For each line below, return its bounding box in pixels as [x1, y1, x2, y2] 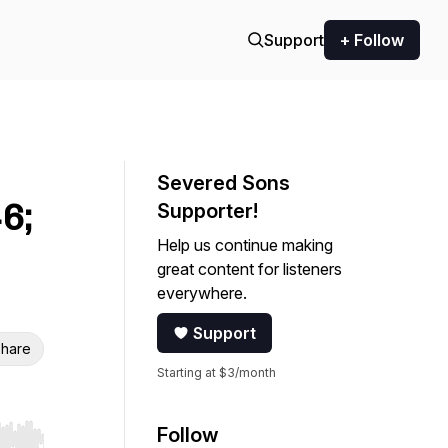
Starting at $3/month [157, 365, 276, 380]
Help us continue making [157, 235, 333, 255]
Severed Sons [157, 171, 290, 195]
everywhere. [157, 283, 247, 303]
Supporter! [157, 199, 258, 223]
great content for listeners [157, 259, 342, 279]
